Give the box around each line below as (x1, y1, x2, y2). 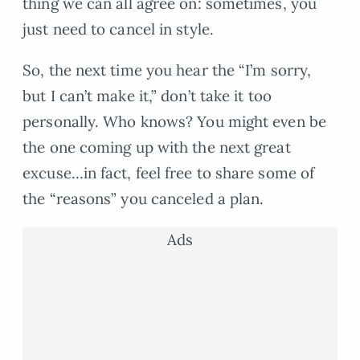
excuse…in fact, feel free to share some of (22, 162, 315, 182)
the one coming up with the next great (22, 137, 291, 157)
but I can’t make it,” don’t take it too (22, 85, 272, 105)
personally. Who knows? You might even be (22, 111, 326, 131)
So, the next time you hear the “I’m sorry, (22, 59, 312, 80)
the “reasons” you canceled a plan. (22, 188, 264, 208)
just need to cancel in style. (22, 19, 214, 39)
